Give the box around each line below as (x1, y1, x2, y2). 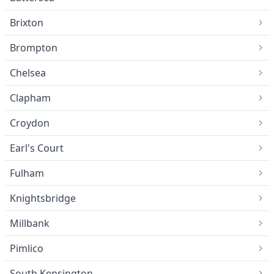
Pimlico (10, 241, 43, 255)
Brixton (10, 15, 43, 29)
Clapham (10, 91, 51, 105)
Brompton (10, 40, 57, 54)
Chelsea (10, 65, 46, 80)
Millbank (10, 216, 50, 230)
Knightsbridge (10, 191, 76, 205)
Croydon (10, 116, 50, 130)
